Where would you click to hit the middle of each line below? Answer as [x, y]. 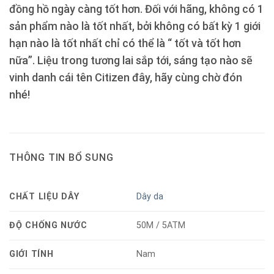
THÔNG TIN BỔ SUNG [61, 157]
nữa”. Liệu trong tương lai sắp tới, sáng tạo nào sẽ [131, 61]
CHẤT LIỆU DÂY [44, 196]
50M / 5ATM [161, 225]
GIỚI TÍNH [31, 254]
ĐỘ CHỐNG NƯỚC [48, 225]
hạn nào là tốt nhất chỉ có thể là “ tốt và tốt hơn [125, 43]
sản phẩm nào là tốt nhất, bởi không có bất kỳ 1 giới [135, 26]
